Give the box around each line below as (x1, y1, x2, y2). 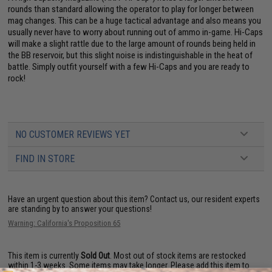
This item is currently (8, 251, 81, 260)
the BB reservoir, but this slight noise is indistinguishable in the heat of (8, 50, 253, 61)
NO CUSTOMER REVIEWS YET (15, 129, 131, 140)
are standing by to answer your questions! (8, 204, 152, 214)
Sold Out (81, 251, 110, 260)
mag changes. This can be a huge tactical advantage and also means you (8, 15, 262, 26)
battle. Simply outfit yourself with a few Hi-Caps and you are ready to (8, 61, 250, 72)
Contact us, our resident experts (150, 194, 260, 204)
